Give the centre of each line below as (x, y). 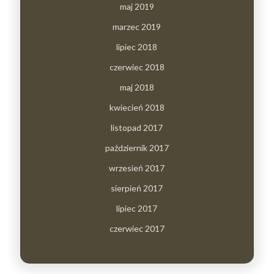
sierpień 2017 (137, 188)
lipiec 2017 (137, 208)
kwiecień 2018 (137, 107)
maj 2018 (137, 87)
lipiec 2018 (137, 46)
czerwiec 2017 (137, 228)
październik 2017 (137, 147)
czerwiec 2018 (137, 67)
